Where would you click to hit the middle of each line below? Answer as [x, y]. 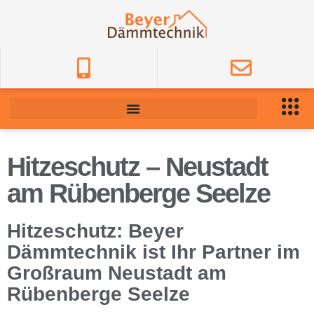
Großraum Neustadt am [117, 273]
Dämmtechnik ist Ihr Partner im [153, 252]
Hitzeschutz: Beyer [95, 231]
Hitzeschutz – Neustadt [137, 167]
